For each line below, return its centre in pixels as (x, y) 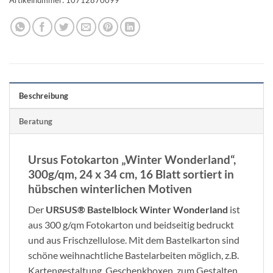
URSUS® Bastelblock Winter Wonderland (138, 210)
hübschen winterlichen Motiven (110, 188)
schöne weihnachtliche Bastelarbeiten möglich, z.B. (133, 255)
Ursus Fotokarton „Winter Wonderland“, (132, 159)
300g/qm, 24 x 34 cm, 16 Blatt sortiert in (131, 174)
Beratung (36, 121)
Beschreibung (44, 95)
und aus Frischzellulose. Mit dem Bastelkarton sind (134, 240)
